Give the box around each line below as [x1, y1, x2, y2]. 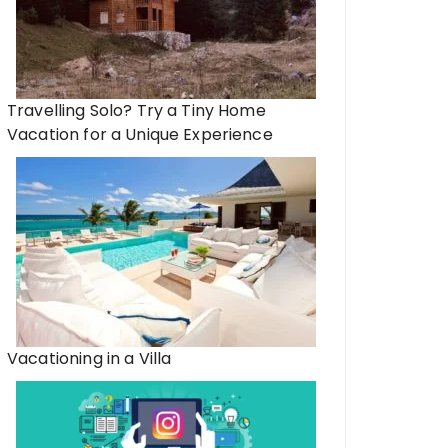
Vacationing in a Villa [7, 347, 172, 370]
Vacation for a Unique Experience [7, 123, 273, 146]
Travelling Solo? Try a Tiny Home [7, 99, 266, 122]
